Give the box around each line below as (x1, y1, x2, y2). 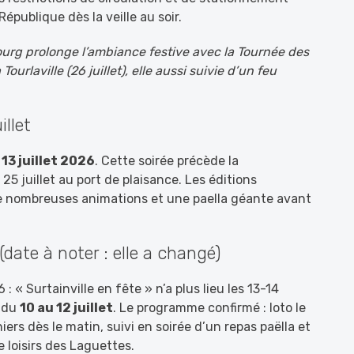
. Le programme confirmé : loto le (113, 300, 306, 315)
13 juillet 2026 (2, 153, 95, 168)
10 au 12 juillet (20, 300, 113, 315)
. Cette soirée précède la (95, 153, 239, 168)
